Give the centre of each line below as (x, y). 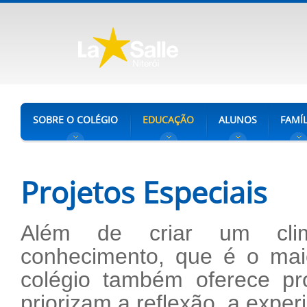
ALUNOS (238, 120)
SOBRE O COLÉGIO (75, 120)
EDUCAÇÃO (168, 120)
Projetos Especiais (144, 193)
